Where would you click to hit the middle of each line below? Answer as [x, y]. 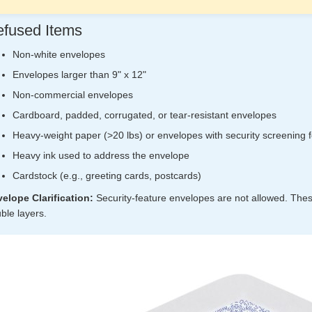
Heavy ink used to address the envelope [101, 155]
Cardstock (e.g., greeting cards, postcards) [107, 175]
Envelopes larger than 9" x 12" [79, 74]
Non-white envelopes [58, 54]
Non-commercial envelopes [72, 94]
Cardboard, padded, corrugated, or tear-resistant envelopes [144, 115]
